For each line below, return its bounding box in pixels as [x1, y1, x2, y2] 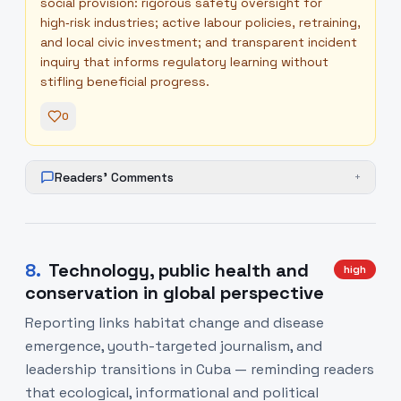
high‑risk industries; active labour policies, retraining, [40, 14, 361, 30]
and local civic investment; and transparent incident [40, 34, 357, 50]
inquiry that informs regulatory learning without [40, 54, 328, 70]
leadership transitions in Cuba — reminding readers [25, 360, 374, 379]
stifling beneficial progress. [40, 73, 209, 90]
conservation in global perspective [25, 281, 324, 304]
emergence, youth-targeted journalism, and [25, 337, 322, 355]
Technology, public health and [48, 259, 309, 282]
